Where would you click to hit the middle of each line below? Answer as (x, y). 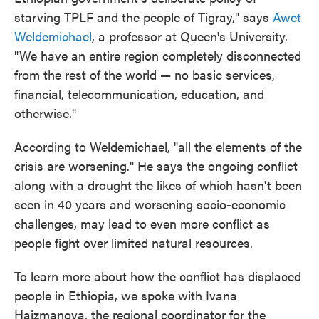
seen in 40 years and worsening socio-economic (150, 204)
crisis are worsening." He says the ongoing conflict (156, 166)
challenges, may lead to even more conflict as (142, 223)
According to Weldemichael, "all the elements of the (158, 146)
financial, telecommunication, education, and (139, 94)
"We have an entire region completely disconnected (158, 55)
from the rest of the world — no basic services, (145, 74)
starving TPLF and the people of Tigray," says (143, 17)
